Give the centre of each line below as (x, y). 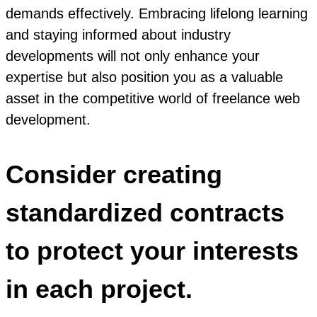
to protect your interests (152, 250)
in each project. (99, 289)
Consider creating (114, 174)
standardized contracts (145, 212)
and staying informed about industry (118, 34)
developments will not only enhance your (133, 56)
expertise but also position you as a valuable (144, 77)
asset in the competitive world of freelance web (153, 98)
